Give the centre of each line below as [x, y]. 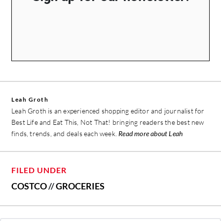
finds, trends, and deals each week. [65, 134]
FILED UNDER [39, 170]
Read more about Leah [151, 134]
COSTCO [29, 186]
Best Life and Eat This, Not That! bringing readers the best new [108, 122]
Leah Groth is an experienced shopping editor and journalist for [108, 111]
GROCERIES [80, 186]
